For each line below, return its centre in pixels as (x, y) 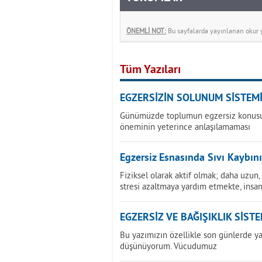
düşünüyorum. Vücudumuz (168, 246)
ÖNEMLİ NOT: (146, 31)
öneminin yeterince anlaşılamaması (185, 127)
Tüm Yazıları (150, 70)
